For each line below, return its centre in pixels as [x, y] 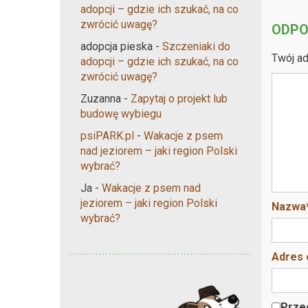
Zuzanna [101, 98]
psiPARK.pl [107, 135]
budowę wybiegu [121, 113]
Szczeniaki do [196, 46]
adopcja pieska [117, 46]
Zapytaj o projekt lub [179, 98]
